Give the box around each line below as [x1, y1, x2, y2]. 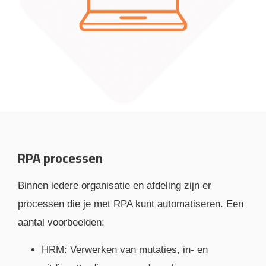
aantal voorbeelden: [18, 217, 104, 229]
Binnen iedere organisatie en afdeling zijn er [18, 180, 211, 192]
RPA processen [18, 145, 103, 171]
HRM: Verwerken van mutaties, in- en [42, 243, 208, 255]
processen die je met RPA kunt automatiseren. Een [18, 198, 243, 210]
